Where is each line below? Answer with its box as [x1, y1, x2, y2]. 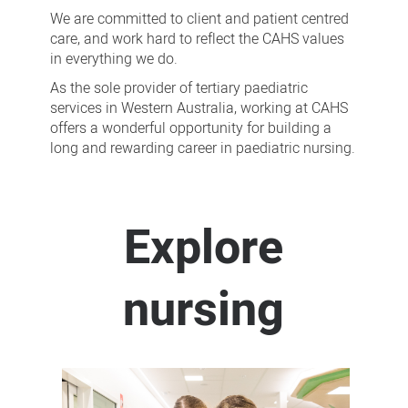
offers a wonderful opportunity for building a [49, 117, 331, 140]
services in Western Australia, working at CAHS [49, 97, 348, 120]
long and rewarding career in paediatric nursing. [49, 138, 355, 160]
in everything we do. [49, 48, 178, 71]
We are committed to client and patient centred [49, 8, 349, 31]
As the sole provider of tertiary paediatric [49, 77, 308, 100]
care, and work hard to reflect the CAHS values [49, 28, 344, 51]
